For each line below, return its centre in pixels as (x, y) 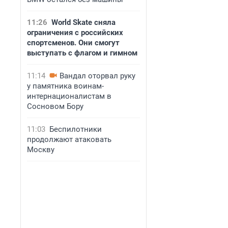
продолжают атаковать (69, 139)
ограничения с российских (75, 33)
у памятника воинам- (65, 86)
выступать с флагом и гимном (82, 53)
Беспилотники (76, 129)
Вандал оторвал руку (97, 76)
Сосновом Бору (55, 106)
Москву (41, 150)
